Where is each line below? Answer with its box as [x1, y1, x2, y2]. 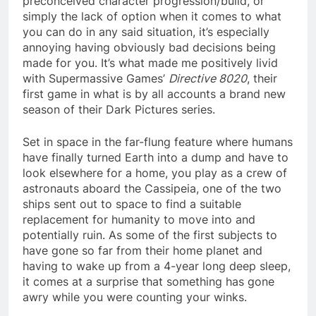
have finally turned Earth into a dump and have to [23, 150, 288, 164]
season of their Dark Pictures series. [23, 102, 215, 116]
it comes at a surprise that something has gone [23, 274, 274, 288]
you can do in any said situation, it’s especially [23, 24, 269, 39]
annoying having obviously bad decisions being [23, 39, 276, 54]
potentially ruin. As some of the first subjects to [23, 227, 277, 242]
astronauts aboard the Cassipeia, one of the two [23, 181, 281, 195]
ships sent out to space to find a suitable [23, 196, 241, 211]
